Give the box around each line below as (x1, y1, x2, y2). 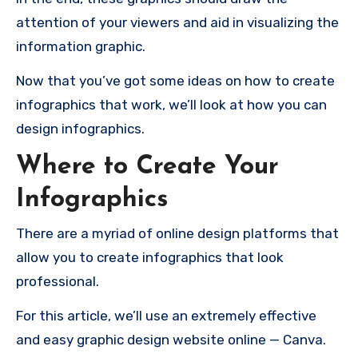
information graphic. (16, 38, 145, 54)
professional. (16, 273, 99, 290)
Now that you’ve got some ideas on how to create (16, 72, 335, 89)
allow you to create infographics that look (16, 249, 284, 266)
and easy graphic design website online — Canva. (16, 332, 326, 348)
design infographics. (16, 120, 145, 137)
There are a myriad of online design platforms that (16, 225, 339, 242)
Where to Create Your (16, 153, 279, 180)
